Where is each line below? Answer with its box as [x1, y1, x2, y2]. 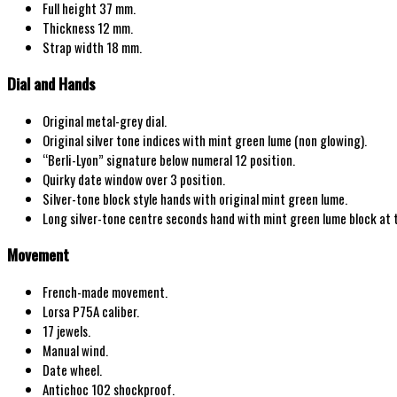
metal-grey [86, 110, 143, 130]
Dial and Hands [7, 72, 96, 96]
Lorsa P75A [43, 300, 102, 321]
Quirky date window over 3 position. [43, 168, 225, 189]
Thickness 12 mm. [43, 17, 133, 37]
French [43, 281, 77, 301]
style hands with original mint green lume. [130, 188, 347, 208]
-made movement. [77, 281, 167, 301]
